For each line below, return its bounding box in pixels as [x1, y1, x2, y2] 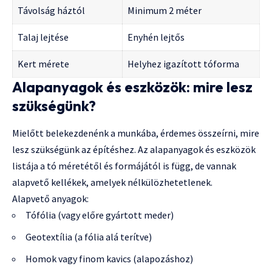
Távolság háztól [18, 4, 85, 16]
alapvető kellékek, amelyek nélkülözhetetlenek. [12, 176, 212, 189]
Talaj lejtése [18, 30, 69, 43]
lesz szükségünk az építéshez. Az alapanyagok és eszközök [12, 143, 256, 156]
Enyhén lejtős [127, 30, 185, 43]
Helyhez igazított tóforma [127, 57, 239, 70]
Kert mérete [18, 57, 69, 70]
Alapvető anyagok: [12, 192, 89, 205]
